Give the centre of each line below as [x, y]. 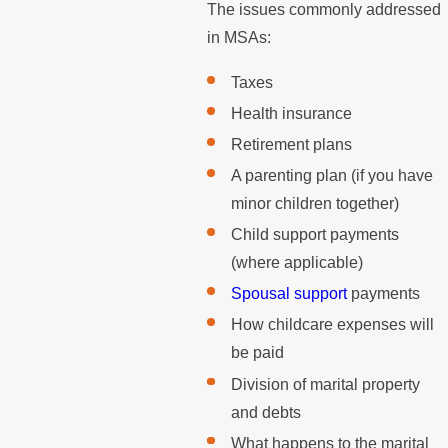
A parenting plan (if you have [331, 176]
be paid [257, 353]
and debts [265, 412]
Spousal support [290, 294]
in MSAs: [239, 37]
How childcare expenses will [332, 325]
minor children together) [314, 204]
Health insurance [291, 113]
